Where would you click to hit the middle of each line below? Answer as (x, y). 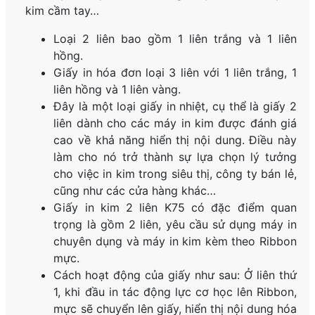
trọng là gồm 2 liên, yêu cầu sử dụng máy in (175, 225)
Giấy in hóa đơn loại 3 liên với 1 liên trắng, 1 (175, 73)
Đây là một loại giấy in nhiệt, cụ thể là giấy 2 (175, 107)
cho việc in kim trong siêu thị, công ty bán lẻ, (175, 174)
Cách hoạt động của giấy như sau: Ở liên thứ (175, 275)
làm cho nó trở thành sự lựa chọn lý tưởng (175, 157)
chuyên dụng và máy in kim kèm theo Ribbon (175, 242)
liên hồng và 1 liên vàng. (117, 90)
